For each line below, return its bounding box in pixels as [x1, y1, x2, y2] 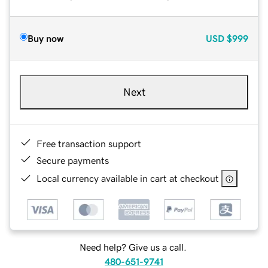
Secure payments [36, 155, 109, 165]
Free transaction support [36, 138, 141, 148]
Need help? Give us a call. [79, 242, 187, 252]
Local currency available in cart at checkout [36, 173, 219, 183]
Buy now [28, 33, 63, 43]
